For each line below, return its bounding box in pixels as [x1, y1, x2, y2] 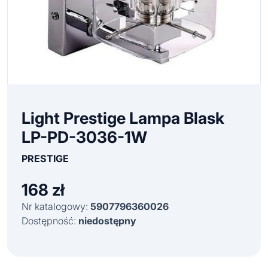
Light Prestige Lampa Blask [22, 108, 224, 127]
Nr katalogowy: [22, 200, 90, 212]
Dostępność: [22, 215, 78, 227]
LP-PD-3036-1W [22, 127, 147, 147]
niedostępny [78, 215, 136, 227]
